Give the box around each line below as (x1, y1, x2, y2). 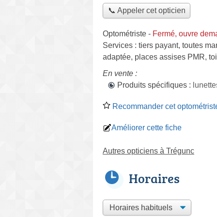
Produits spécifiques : (117, 80, 193, 89)
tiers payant (139, 41, 178, 49)
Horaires (129, 169, 180, 187)
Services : (103, 41, 139, 49)
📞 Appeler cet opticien (108, 6, 186, 15)
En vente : (103, 69, 137, 77)
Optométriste (103, 29, 146, 38)
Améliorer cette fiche (111, 123, 182, 132)
